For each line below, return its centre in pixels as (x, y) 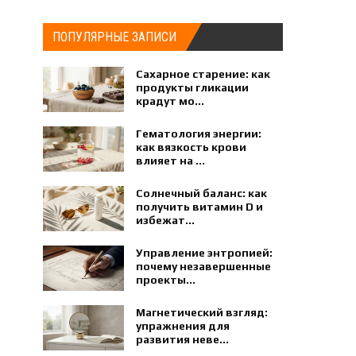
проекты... (166, 280)
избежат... (166, 220)
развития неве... (183, 339)
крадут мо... (170, 101)
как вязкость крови (192, 147)
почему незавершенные (204, 266)
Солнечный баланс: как (202, 193)
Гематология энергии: (199, 133)
